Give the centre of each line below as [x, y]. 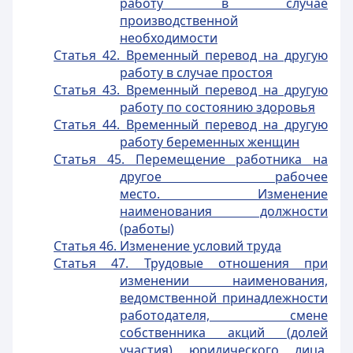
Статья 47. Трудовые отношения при [191, 263]
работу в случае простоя [196, 72]
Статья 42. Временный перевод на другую [191, 55]
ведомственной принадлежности [224, 298]
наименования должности [224, 211]
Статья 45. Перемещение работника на [191, 159]
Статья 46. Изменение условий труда [167, 246]
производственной [179, 20]
